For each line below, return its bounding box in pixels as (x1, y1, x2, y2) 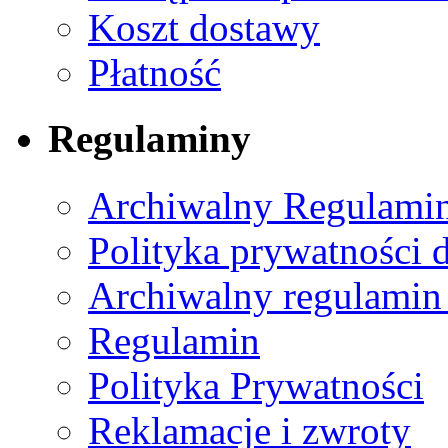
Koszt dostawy (88, 6, 320, 49)
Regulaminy (48, 117, 251, 161)
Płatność (88, 51, 221, 94)
